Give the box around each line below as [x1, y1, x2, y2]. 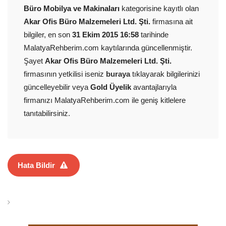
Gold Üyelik [90, 83, 131, 91]
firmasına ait [150, 17, 193, 26]
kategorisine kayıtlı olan [120, 4, 199, 13]
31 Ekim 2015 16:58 [72, 30, 139, 39]
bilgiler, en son [24, 30, 72, 39]
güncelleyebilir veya [24, 83, 90, 91]
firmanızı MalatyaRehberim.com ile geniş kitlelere [24, 96, 186, 104]
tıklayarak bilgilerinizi [130, 70, 200, 78]
